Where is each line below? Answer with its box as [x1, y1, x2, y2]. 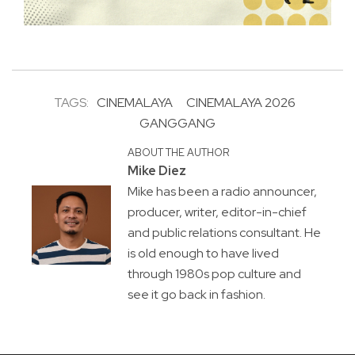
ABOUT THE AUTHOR [127, 146, 229, 160]
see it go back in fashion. [127, 286, 265, 303]
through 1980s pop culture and [127, 265, 301, 283]
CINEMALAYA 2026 [186, 94, 296, 112]
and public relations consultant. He [127, 224, 321, 242]
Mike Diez [127, 162, 186, 180]
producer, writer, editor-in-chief [127, 204, 307, 221]
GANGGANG [139, 115, 216, 132]
